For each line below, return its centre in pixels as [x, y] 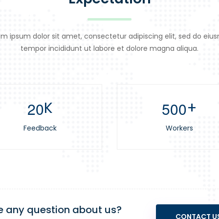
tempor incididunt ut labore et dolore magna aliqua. [109, 49]
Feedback [40, 128]
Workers [179, 128]
